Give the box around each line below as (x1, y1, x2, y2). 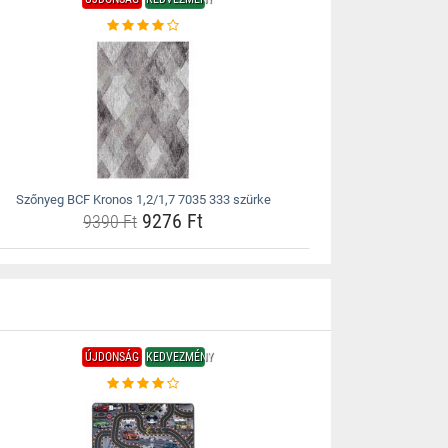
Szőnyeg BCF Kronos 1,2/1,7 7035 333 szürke (15, 192, 271, 207)
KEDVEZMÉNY (145, 350, 213, 364)
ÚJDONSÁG (84, 350, 139, 364)
